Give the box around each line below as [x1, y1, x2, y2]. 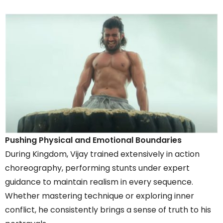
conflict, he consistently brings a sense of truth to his [5, 204, 211, 216]
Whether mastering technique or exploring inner [5, 190, 194, 202]
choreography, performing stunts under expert [5, 162, 190, 174]
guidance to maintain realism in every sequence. [5, 176, 193, 188]
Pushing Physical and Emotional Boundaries [5, 134, 182, 146]
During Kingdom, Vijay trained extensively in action [5, 148, 200, 160]
